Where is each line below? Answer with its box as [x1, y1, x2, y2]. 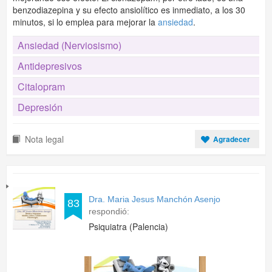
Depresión [18, 100, 63, 114]
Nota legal [25, 133, 64, 145]
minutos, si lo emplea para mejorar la [13, 16, 158, 28]
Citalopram [18, 80, 65, 93]
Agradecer [213, 134, 250, 144]
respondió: [89, 206, 129, 216]
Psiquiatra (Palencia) [89, 220, 168, 233]
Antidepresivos [18, 59, 82, 73]
